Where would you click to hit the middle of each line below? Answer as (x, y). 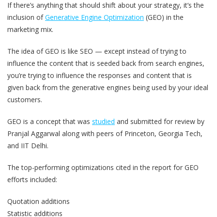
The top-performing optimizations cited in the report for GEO (103, 167)
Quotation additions (39, 201)
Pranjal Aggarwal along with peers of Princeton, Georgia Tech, (105, 133)
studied (103, 121)
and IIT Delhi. (28, 145)
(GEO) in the (164, 17)
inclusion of (26, 17)
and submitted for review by (160, 121)
